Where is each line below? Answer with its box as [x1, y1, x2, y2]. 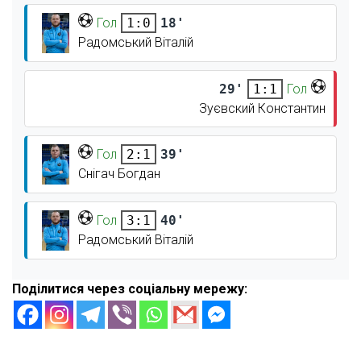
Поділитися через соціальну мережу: [12, 281, 247, 297]
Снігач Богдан [77, 166, 160, 181]
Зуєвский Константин [199, 101, 326, 116]
